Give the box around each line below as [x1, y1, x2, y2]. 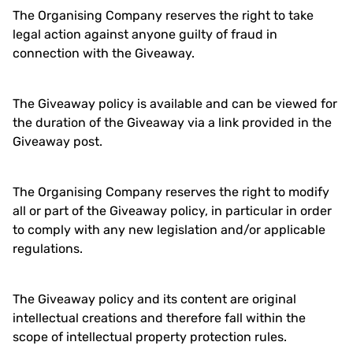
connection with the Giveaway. [13, 46, 195, 61]
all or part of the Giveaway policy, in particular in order [13, 203, 332, 218]
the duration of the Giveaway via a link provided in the [13, 115, 332, 130]
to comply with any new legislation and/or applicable [13, 222, 325, 237]
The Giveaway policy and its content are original [13, 292, 296, 307]
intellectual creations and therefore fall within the [13, 310, 306, 325]
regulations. [13, 241, 83, 256]
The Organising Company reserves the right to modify [13, 184, 329, 199]
